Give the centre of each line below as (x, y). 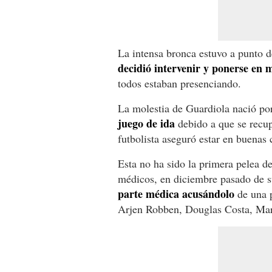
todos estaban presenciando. (179, 83)
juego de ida (146, 123)
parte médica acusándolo (176, 193)
